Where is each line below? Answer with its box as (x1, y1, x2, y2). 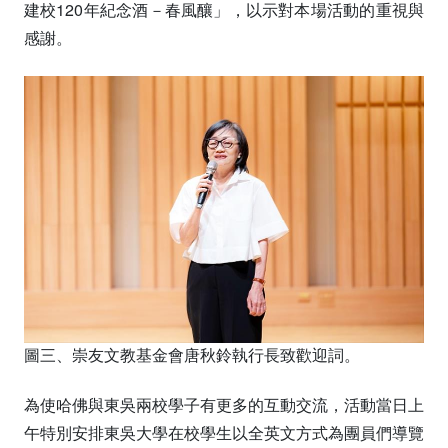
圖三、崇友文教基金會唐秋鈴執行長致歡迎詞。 (24, 342, 360, 366)
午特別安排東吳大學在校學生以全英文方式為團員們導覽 (24, 420, 424, 444)
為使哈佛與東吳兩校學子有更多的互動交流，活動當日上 (24, 392, 424, 416)
